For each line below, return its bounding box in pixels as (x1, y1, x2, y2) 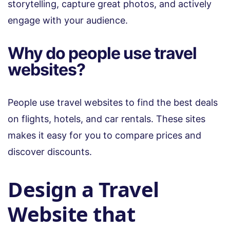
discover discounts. (8, 146, 94, 157)
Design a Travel (8, 175, 159, 203)
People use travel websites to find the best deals (8, 97, 218, 108)
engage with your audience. (8, 14, 128, 26)
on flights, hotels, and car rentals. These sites (8, 113, 205, 124)
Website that (8, 199, 135, 228)
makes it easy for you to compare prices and (8, 129, 201, 141)
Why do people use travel (8, 43, 197, 63)
